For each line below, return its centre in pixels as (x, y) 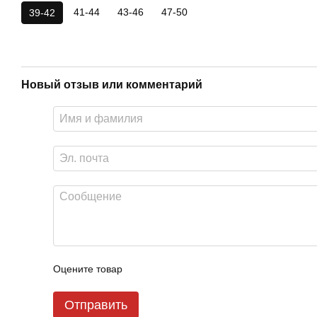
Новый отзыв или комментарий (112, 85)
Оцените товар (88, 269)
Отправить (96, 305)
